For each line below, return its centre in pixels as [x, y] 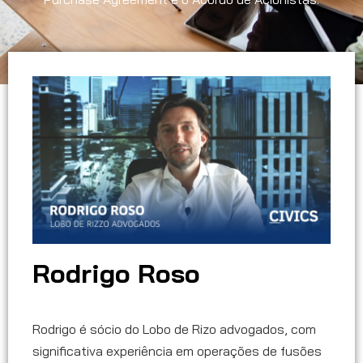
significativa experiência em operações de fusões [177, 351]
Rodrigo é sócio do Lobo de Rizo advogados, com [174, 329]
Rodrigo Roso [116, 273]
